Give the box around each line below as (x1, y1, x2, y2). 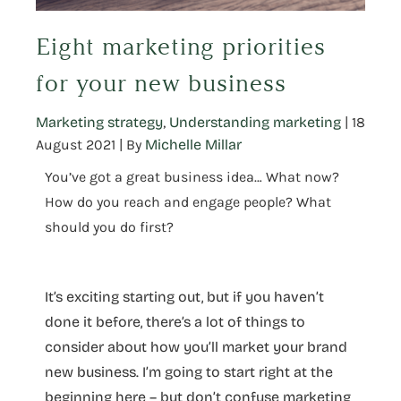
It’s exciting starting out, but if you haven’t (45, 287, 324, 305)
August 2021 (36, 135, 115, 153)
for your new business (36, 69, 286, 98)
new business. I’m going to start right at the (45, 363, 333, 380)
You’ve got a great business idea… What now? (45, 167, 339, 185)
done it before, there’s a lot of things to (45, 312, 305, 330)
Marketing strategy (36, 113, 163, 131)
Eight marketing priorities (36, 32, 326, 61)
